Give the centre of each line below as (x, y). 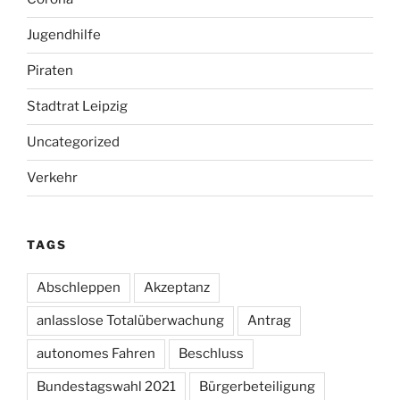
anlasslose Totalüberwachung (130, 321)
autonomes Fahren (96, 354)
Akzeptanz (177, 288)
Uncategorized (73, 142)
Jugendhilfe (64, 35)
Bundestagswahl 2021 (106, 387)
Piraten (50, 71)
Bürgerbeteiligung (257, 387)
